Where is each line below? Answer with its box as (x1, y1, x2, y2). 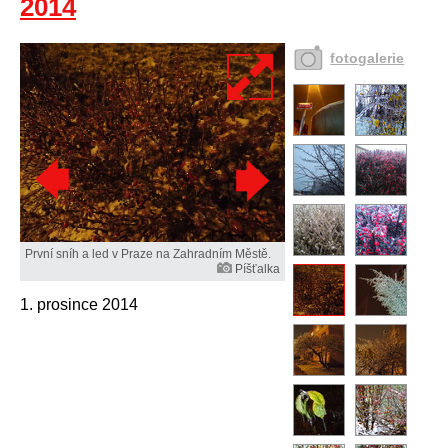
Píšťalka (235, 262, 281, 277)
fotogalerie (330, 50, 405, 66)
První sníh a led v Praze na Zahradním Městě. (25, 247, 271, 262)
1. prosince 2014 (20, 296, 138, 314)
